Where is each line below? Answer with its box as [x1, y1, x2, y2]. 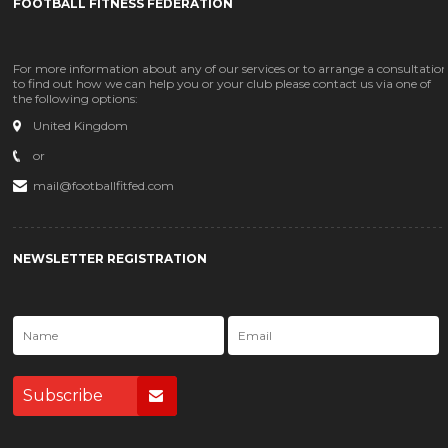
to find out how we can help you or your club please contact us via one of [13, 76, 432, 91]
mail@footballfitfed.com [33, 178, 175, 193]
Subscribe [23, 386, 104, 405]
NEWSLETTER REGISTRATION [13, 251, 208, 266]
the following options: [13, 91, 139, 106]
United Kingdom [33, 118, 129, 133]
